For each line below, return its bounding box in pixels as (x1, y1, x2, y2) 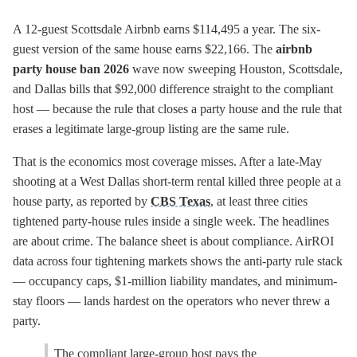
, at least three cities (210, 194, 308, 208)
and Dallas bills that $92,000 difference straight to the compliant (13, 82, 333, 96)
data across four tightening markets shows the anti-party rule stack (13, 254, 343, 268)
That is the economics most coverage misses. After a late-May (13, 155, 322, 168)
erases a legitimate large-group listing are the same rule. (13, 122, 289, 135)
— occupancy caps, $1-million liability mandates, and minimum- (13, 274, 337, 288)
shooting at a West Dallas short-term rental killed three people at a (13, 175, 341, 188)
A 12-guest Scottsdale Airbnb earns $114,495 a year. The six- (13, 22, 320, 36)
